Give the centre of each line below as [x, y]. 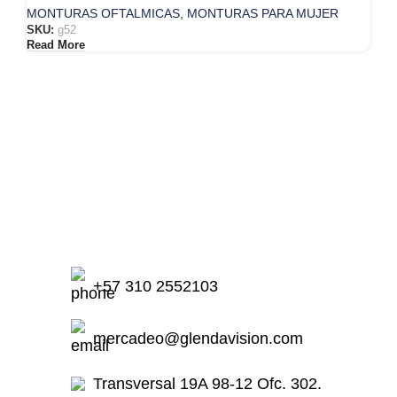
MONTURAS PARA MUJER [263, 14]
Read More [56, 46]
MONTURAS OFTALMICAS [103, 14]
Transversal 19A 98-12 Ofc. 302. [207, 384]
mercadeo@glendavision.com [198, 339]
